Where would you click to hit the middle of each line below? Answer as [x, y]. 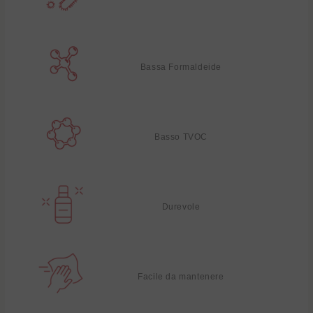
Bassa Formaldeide [181, 67]
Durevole [181, 206]
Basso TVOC [181, 137]
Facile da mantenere [181, 276]
